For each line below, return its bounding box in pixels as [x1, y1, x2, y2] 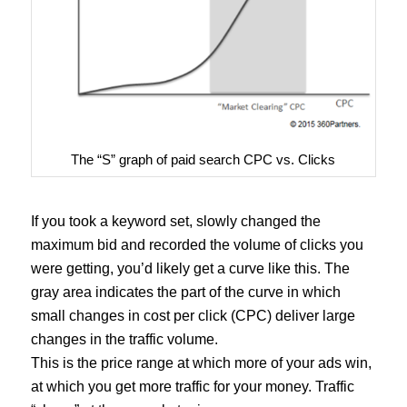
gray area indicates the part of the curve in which [30, 284, 341, 301]
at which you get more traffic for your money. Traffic [30, 379, 354, 395]
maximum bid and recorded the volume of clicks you [30, 237, 363, 253]
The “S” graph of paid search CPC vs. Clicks [71, 152, 336, 168]
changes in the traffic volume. [30, 332, 218, 348]
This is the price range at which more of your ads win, [30, 355, 372, 372]
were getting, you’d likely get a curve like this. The [30, 261, 350, 277]
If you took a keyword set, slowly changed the [30, 213, 321, 230]
